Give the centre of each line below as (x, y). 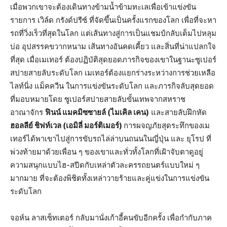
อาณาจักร (28, 112)
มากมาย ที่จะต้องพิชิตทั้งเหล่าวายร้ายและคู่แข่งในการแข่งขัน (110, 178)
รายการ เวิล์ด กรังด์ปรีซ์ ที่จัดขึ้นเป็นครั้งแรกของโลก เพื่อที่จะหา (113, 20)
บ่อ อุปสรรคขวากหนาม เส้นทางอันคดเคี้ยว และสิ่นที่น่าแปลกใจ (113, 47)
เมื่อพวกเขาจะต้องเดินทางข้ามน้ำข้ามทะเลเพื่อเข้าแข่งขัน (103, 7)
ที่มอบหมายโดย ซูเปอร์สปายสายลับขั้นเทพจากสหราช (98, 99)
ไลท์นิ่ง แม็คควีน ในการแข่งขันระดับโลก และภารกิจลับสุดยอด (112, 86)
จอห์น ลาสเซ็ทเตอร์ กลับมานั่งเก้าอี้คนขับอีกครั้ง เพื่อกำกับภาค (111, 218)
